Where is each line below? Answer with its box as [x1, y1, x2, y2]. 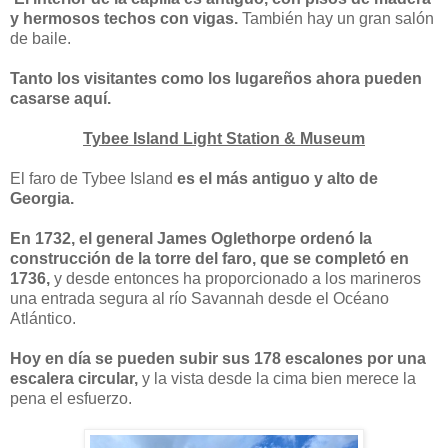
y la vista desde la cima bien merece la [138, 369, 416, 387]
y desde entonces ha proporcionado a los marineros [54, 269, 421, 287]
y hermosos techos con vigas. [10, 9, 242, 27]
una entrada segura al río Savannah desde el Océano [10, 289, 389, 307]
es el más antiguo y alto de [177, 169, 378, 187]
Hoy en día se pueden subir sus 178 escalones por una [10, 349, 426, 367]
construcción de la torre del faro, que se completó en [10, 249, 409, 267]
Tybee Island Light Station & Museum [83, 129, 365, 147]
